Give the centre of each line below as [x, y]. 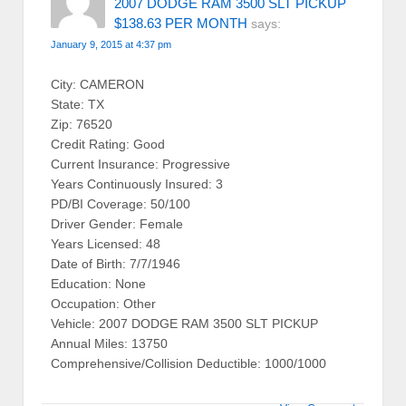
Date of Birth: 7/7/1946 [116, 264]
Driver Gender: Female [117, 224]
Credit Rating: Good [108, 145]
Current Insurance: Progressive [140, 164]
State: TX [77, 105]
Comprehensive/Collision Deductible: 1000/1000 [188, 364]
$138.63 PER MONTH [181, 23]
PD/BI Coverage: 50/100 [121, 204]
